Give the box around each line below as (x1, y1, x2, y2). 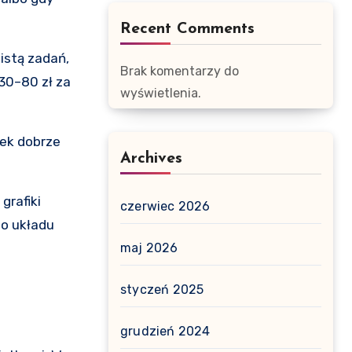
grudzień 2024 (120, 324, 211, 339)
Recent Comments (120, 21, 255, 37)
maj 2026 (120, 240, 178, 255)
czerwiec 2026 (120, 199, 211, 214)
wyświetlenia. (120, 86, 201, 101)
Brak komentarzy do (120, 64, 239, 79)
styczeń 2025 (120, 282, 204, 297)
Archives (120, 151, 182, 167)
